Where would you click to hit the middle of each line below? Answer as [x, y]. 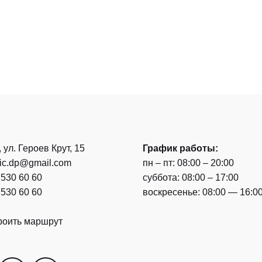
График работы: [180, 148]
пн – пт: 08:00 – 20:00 [188, 163]
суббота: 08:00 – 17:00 [191, 177]
